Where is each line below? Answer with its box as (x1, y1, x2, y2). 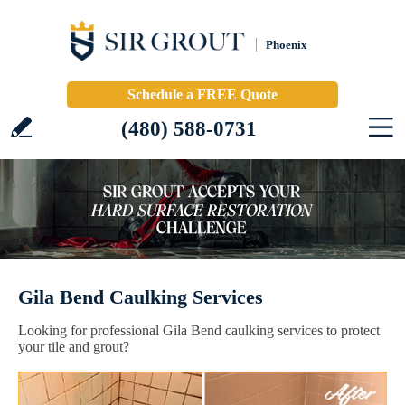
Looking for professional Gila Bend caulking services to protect (18, 323, 380, 338)
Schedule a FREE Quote (127, 87, 278, 102)
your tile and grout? (18, 339, 129, 354)
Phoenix (266, 38, 307, 52)
